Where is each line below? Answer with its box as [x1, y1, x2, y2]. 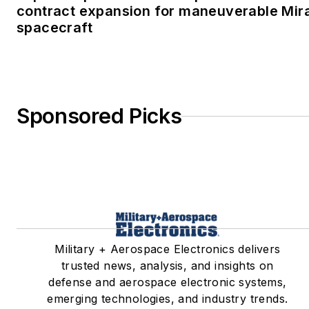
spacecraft [17, 19, 92, 37]
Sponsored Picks [17, 103, 182, 129]
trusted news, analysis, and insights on [61, 259, 274, 273]
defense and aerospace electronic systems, [48, 275, 287, 290]
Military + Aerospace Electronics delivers [54, 242, 281, 257]
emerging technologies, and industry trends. [47, 292, 288, 306]
